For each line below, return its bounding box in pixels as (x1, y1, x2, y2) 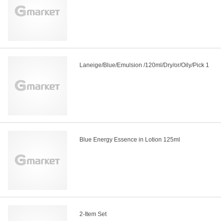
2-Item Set (79, 211, 107, 218)
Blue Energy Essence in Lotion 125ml (79, 136, 180, 144)
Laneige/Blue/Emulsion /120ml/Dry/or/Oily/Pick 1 (79, 62, 209, 69)
